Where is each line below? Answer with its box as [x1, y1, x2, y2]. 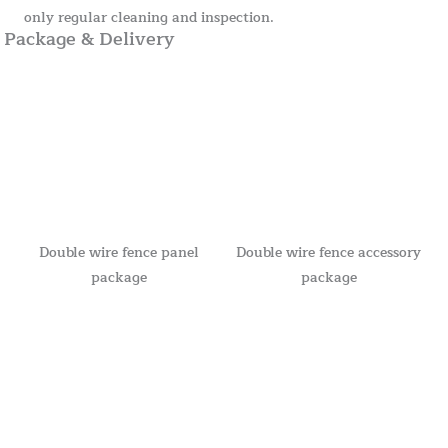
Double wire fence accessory [236, 241, 422, 265]
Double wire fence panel [39, 241, 200, 265]
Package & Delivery [4, 24, 176, 55]
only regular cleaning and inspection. [24, 5, 275, 29]
